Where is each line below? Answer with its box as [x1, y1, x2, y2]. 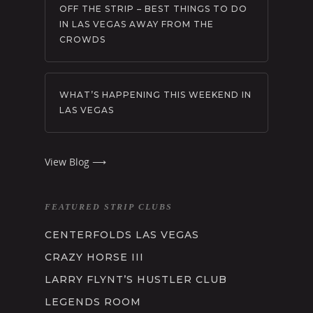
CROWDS [59, 34, 105, 45]
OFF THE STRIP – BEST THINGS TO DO [59, 3, 247, 14]
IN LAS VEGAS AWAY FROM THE [59, 19, 214, 29]
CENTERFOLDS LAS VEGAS [45, 228, 199, 241]
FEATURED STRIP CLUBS [45, 202, 173, 212]
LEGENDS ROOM [45, 296, 141, 308]
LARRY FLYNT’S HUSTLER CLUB [45, 273, 227, 286]
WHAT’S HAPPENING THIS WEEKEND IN [59, 89, 252, 100]
